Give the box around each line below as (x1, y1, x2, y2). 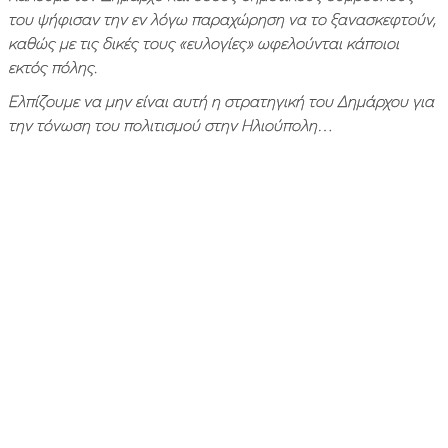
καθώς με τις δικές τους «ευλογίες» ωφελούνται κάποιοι (8, 32, 399, 53)
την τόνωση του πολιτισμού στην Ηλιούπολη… (8, 114, 333, 135)
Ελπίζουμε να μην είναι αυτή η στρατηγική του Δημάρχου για (8, 90, 434, 111)
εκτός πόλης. (8, 56, 97, 77)
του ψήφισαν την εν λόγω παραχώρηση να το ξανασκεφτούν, (8, 8, 436, 29)
